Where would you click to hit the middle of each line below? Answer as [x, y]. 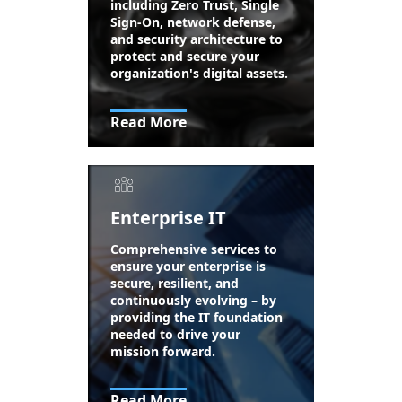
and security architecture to [197, 39]
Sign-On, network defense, [193, 22]
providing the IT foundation [197, 317]
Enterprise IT [169, 218]
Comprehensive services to [194, 249]
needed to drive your [176, 334]
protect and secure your [185, 56]
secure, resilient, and [175, 283]
